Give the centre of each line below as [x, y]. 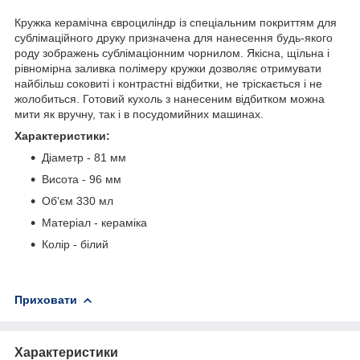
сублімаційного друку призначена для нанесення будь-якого [174, 37]
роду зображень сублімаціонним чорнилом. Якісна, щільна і [172, 53]
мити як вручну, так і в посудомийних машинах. [139, 114]
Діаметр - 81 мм [84, 157]
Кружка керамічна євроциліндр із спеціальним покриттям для [176, 22]
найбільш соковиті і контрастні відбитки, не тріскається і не [168, 83]
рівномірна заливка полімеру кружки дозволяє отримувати [168, 68]
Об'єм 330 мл [78, 200]
